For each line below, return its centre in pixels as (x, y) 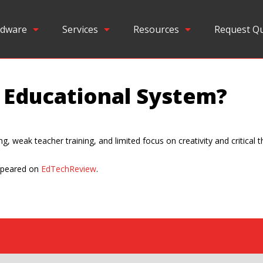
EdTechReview (69, 169)
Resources (156, 29)
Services (80, 29)
